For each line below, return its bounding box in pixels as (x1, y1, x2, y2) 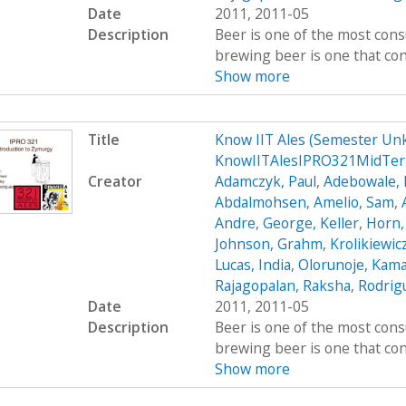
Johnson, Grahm (214, 234, 323, 255)
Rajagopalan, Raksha (214, 275, 351, 296)
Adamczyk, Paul (214, 171, 316, 192)
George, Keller (262, 213, 359, 234)
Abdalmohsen (214, 192, 306, 213)
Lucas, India (214, 255, 291, 275)
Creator (87, 171, 142, 192)
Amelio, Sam (313, 192, 394, 213)
